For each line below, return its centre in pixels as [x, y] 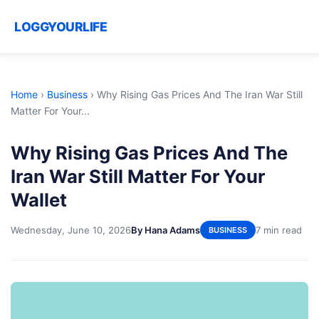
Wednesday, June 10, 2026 [71, 230]
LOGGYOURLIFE [61, 27]
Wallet [39, 200]
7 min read [279, 230]
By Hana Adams [166, 230]
